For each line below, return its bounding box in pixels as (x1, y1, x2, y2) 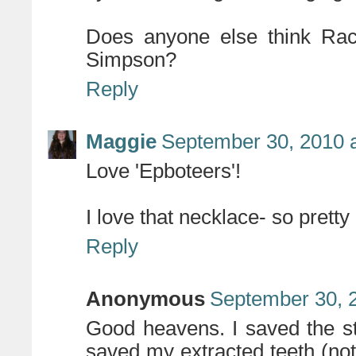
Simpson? (86, 48, 176, 72)
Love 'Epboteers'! (86, 160, 241, 183)
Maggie (86, 130, 157, 153)
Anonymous (86, 288, 205, 311)
